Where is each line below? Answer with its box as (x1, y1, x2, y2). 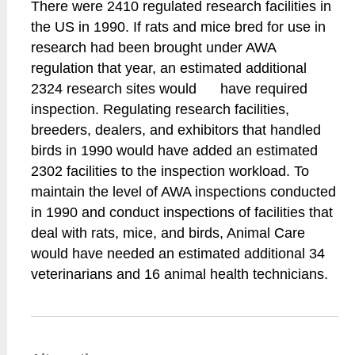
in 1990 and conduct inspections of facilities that (31, 204, 334, 220)
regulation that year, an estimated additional (31, 60, 307, 76)
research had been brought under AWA (31, 40, 277, 55)
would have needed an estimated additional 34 (31, 246, 326, 261)
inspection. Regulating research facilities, (31, 101, 290, 117)
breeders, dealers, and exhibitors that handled (31, 122, 322, 138)
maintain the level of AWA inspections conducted (31, 184, 337, 200)
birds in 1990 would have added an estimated (31, 143, 319, 158)
